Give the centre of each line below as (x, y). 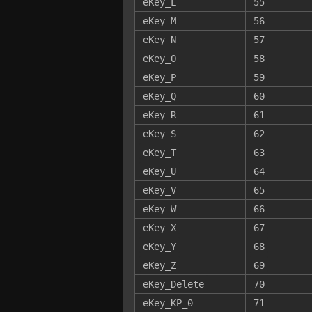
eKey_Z (159, 265)
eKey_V (159, 190)
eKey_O (159, 58)
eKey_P (159, 77)
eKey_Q (159, 96)
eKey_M (159, 21)
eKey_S (159, 133)
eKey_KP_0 (167, 303)
